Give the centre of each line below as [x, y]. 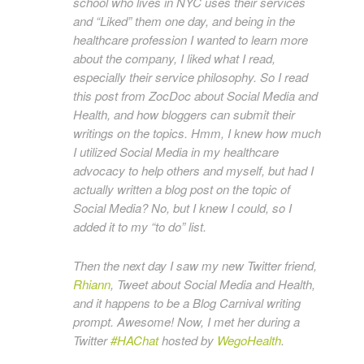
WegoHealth [249, 340]
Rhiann [92, 284]
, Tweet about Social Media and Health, [213, 284]
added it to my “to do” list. [140, 226]
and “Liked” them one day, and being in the [184, 21]
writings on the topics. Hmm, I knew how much [197, 133]
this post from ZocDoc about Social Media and [195, 95]
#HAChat [136, 340]
